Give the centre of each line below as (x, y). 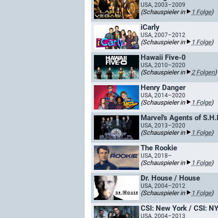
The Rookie (159, 148)
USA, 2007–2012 (163, 35)
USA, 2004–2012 (163, 186)
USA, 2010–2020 (163, 65)
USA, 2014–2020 (163, 95)
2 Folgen (203, 72)
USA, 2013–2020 (163, 126)
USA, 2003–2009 (163, 5)
